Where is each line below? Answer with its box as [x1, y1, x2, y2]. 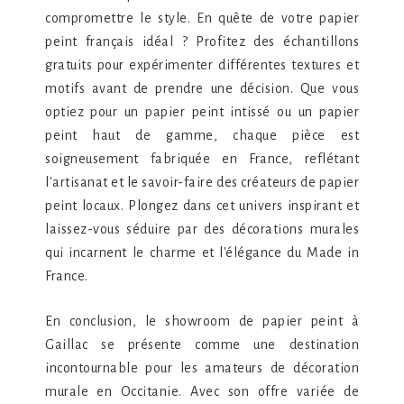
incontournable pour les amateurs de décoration [45, 361, 359, 375]
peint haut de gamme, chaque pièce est [45, 128, 359, 142]
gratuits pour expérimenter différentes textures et [45, 58, 359, 72]
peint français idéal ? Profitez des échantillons [45, 34, 359, 49]
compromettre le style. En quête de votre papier [45, 11, 359, 25]
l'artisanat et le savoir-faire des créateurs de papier [45, 175, 359, 189]
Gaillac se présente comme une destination [45, 337, 359, 352]
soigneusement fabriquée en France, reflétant [45, 151, 359, 166]
